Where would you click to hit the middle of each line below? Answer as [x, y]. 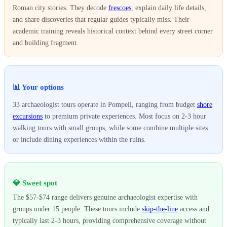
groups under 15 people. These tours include [77, 209]
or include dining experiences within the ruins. [79, 140]
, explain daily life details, [169, 8]
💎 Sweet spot [35, 183]
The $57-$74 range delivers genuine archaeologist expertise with [105, 197]
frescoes [120, 8]
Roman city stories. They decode [61, 8]
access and [194, 209]
